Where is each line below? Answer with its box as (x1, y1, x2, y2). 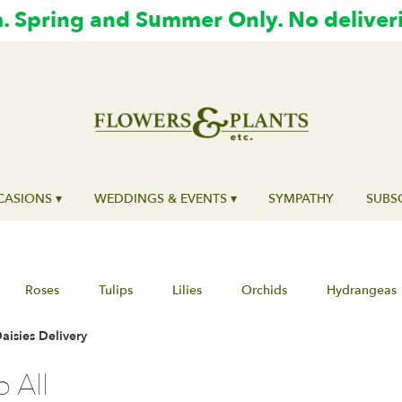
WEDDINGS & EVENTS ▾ (93, 190, 237, 208)
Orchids (240, 282, 287, 300)
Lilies (171, 282, 202, 300)
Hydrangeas (326, 282, 397, 300)
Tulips (98, 282, 133, 300)
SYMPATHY (268, 190, 335, 208)
